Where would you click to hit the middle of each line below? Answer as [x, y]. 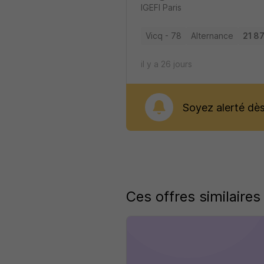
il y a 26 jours [166, 64]
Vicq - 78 [163, 36]
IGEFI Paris [162, 7]
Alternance [212, 36]
